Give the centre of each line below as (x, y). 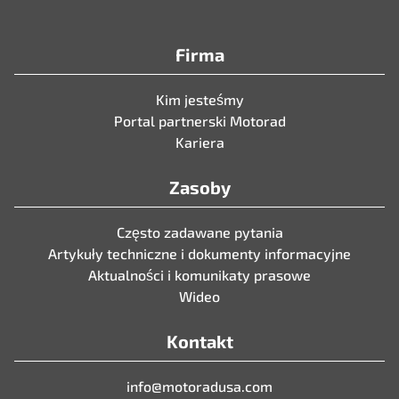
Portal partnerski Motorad (199, 120)
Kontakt (199, 341)
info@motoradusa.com (199, 386)
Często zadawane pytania (199, 232)
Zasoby (199, 187)
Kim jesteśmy (199, 99)
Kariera (199, 142)
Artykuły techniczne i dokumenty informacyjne (199, 253)
